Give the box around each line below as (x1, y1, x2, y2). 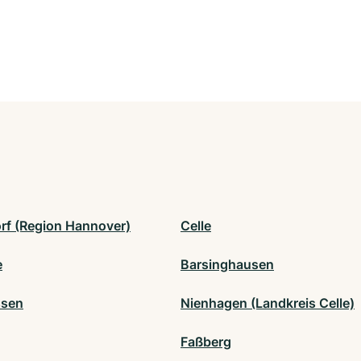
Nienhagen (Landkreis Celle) (180, 295, 355, 312)
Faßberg (180, 334, 231, 351)
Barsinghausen (180, 256, 274, 273)
